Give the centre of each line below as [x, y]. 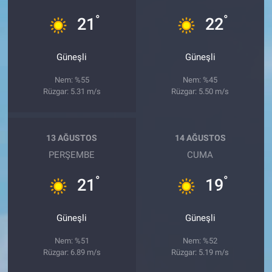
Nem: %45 [200, 80]
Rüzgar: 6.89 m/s [72, 252]
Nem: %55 [72, 80]
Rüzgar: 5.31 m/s [72, 91]
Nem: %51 [72, 240]
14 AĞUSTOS [200, 138]
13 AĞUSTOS [72, 138]
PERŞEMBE [72, 155]
